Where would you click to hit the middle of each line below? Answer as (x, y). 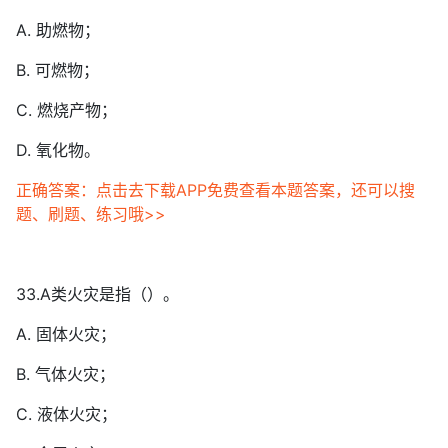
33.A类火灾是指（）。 (97, 294)
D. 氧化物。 (58, 150)
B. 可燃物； (57, 70)
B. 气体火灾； (65, 374)
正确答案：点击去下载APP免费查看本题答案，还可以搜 (215, 190)
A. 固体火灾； (66, 334)
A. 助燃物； (58, 30)
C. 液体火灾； (66, 414)
